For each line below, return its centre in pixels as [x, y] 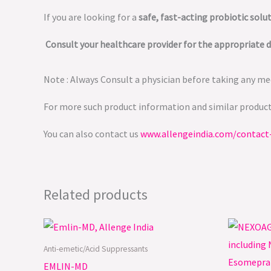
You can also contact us [91, 134]
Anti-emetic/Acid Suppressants [96, 249]
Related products [96, 194]
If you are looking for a [91, 17]
